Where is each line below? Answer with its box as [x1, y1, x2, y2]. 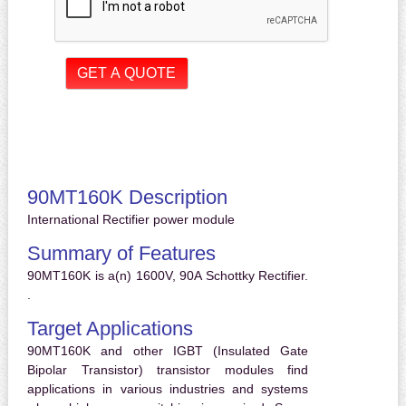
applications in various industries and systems [26, 382, 309, 397]
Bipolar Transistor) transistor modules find [26, 362, 309, 378]
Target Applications [26, 317, 193, 341]
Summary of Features [26, 242, 216, 266]
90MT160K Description [26, 186, 227, 209]
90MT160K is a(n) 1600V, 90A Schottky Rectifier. [26, 268, 309, 284]
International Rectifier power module [26, 212, 235, 227]
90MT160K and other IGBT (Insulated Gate [26, 343, 309, 359]
